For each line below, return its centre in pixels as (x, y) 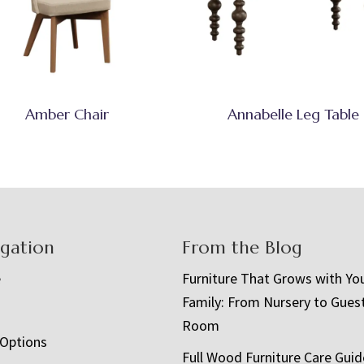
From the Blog (242, 248)
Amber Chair (67, 114)
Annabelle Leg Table (293, 114)
